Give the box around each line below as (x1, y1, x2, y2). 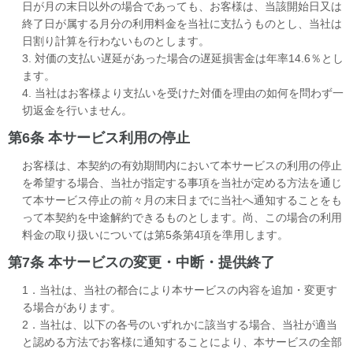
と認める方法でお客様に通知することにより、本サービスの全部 (22, 335, 342, 348)
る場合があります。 (22, 300, 121, 314)
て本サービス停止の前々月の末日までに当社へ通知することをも (22, 193, 342, 206)
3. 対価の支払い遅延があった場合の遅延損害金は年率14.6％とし (22, 51, 344, 65)
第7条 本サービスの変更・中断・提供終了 (8, 254, 275, 270)
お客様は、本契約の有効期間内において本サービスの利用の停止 (22, 158, 342, 172)
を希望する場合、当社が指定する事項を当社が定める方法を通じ (22, 176, 342, 189)
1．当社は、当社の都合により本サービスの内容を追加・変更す (22, 283, 337, 296)
